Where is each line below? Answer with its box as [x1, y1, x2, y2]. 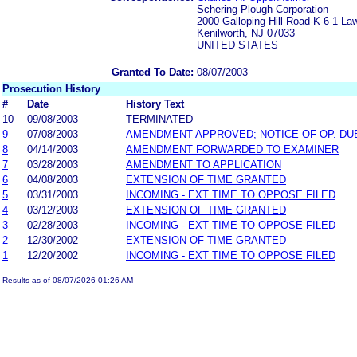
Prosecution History [2, 82, 100, 95]
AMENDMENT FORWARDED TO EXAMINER [126, 143, 339, 155]
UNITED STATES [197, 38, 278, 51]
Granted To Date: [112, 65, 194, 78]
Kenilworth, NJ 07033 [197, 26, 295, 39]
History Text [126, 97, 184, 110]
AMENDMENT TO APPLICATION [126, 158, 281, 171]
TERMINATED [126, 112, 193, 125]
